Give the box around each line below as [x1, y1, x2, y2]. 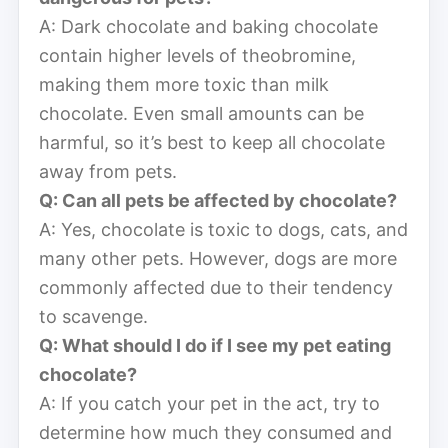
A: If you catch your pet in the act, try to [39, 392, 380, 414]
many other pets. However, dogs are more [39, 247, 397, 269]
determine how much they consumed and [39, 421, 392, 443]
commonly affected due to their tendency [39, 276, 393, 298]
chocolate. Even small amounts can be [39, 102, 364, 124]
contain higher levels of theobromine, [39, 44, 356, 66]
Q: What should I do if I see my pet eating [39, 334, 391, 356]
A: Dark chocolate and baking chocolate [39, 15, 378, 37]
